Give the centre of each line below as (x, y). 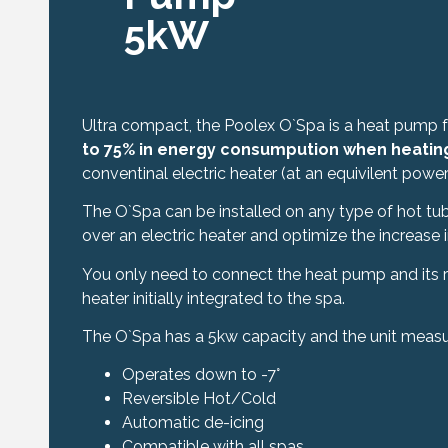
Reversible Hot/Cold (198, 399)
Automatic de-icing (192, 423)
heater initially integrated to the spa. (213, 298)
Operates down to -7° (200, 375)
